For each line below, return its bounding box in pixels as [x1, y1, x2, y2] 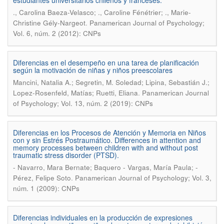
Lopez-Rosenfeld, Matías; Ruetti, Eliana [13, 88, 138, 97]
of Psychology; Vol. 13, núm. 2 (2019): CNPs [13, 98, 153, 108]
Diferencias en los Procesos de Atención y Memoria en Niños [13, 127, 206, 137]
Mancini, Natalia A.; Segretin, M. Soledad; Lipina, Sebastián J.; [13, 77, 209, 87]
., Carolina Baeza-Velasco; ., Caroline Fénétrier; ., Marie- [13, 7, 191, 17]
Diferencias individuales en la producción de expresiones [13, 212, 192, 222]
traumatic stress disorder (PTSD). [13, 150, 119, 160]
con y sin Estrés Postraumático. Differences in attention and [13, 135, 201, 145]
